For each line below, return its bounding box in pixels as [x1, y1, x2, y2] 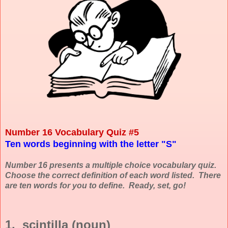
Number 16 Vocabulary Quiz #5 [5, 127, 141, 137]
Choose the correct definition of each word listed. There [5, 170, 221, 180]
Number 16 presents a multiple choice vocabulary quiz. [5, 160, 218, 169]
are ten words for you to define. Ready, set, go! [5, 181, 186, 190]
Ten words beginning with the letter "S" [5, 138, 177, 149]
